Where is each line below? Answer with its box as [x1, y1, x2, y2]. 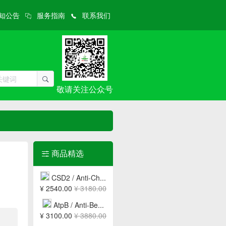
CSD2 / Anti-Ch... [51, 173, 106, 183]
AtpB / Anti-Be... [53, 200, 104, 210]
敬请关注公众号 [56, 83, 113, 95]
